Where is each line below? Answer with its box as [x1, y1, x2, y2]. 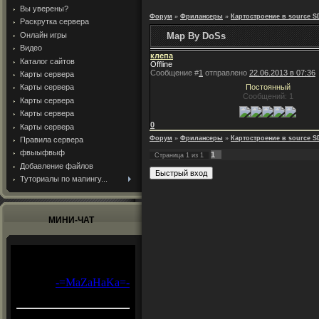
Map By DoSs [167, 31, 226, 42]
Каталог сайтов [20, 56, 75, 66]
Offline [150, 60, 172, 69]
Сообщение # [150, 68, 199, 78]
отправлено [203, 68, 249, 78]
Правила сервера [20, 135, 83, 144]
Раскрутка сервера [20, 17, 89, 26]
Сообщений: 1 [243, 92, 293, 101]
